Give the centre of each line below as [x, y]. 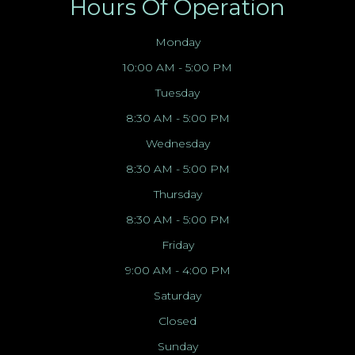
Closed [177, 321]
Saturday [177, 295]
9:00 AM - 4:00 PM [177, 270]
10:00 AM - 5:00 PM [177, 67]
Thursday [177, 194]
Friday [177, 244]
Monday [177, 42]
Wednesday [177, 143]
